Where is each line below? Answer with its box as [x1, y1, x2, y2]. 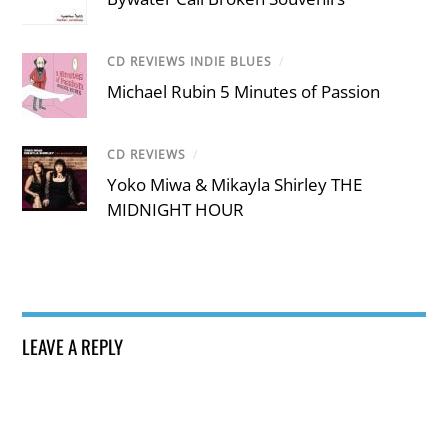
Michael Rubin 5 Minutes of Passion [107, 80, 381, 104]
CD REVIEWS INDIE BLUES [107, 52, 273, 70]
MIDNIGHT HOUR [107, 198, 245, 222]
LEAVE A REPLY [22, 332, 124, 361]
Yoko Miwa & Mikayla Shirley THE [107, 173, 363, 197]
